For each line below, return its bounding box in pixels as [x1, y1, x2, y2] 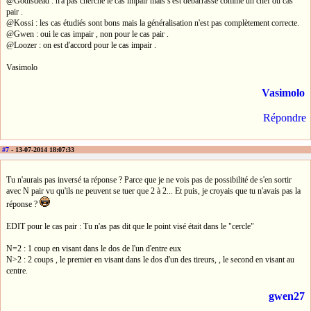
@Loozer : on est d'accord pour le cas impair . [6, 40, 156, 51]
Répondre [263, 112, 306, 124]
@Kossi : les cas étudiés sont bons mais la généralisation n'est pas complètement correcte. [6, 18, 299, 28]
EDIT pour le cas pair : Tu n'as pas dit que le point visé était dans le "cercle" [6, 221, 254, 231]
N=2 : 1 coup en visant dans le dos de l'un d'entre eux [6, 243, 181, 253]
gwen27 [269, 289, 305, 302]
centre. [6, 265, 28, 276]
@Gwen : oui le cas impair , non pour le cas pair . [6, 29, 169, 40]
